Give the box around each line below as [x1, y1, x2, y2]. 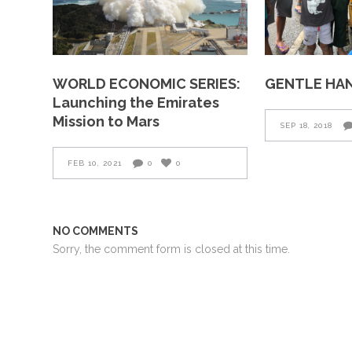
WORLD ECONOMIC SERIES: [53, 75, 241, 92]
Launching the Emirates [53, 93, 220, 111]
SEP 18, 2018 [279, 120, 332, 130]
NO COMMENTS [53, 224, 139, 237]
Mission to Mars [53, 112, 160, 130]
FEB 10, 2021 [68, 158, 123, 167]
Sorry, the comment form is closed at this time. [53, 242, 291, 255]
